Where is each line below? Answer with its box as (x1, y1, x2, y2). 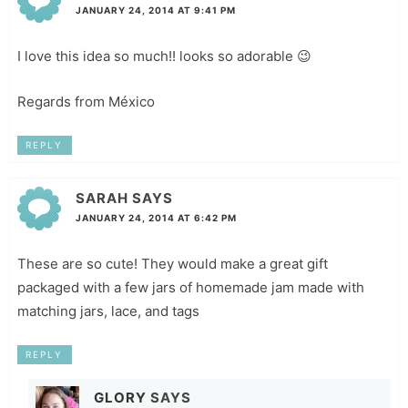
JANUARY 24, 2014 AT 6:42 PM (75, 211, 237, 223)
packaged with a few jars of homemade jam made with (16, 278, 364, 296)
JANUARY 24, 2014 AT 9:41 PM (75, 4, 236, 15)
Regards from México (16, 92, 155, 110)
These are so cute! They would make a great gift (16, 254, 328, 272)
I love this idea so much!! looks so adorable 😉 (16, 46, 311, 65)
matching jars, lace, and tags (16, 301, 199, 320)
